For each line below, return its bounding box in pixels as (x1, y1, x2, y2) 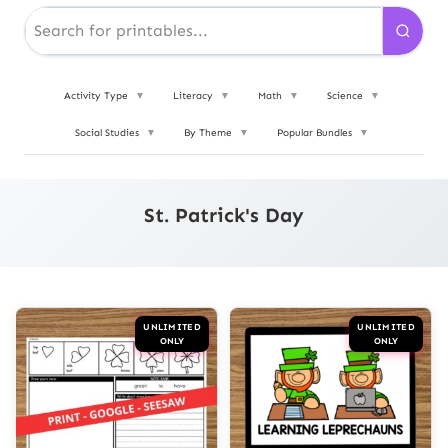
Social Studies (75, 127, 142, 140)
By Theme (184, 127, 235, 140)
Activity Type (64, 90, 131, 103)
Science (327, 90, 366, 103)
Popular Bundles (277, 127, 355, 140)
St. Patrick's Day (144, 203, 304, 228)
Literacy (173, 90, 216, 103)
